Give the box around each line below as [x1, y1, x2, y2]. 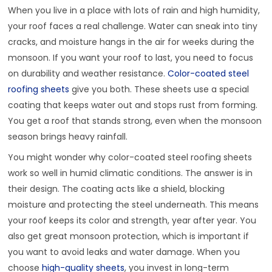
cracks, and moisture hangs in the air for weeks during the [8, 36, 255, 49]
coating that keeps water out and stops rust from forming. [8, 99, 258, 112]
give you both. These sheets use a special [69, 83, 250, 96]
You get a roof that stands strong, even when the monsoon [8, 115, 262, 127]
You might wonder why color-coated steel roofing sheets [8, 151, 253, 164]
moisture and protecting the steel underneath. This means [8, 199, 259, 211]
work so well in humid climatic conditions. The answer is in [8, 167, 253, 180]
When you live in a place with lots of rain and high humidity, [8, 4, 260, 17]
